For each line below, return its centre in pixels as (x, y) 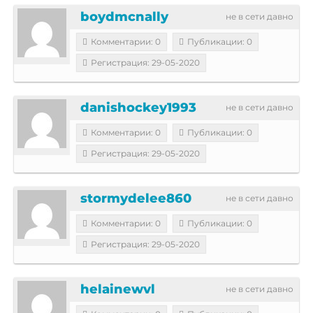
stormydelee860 (136, 198)
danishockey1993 (138, 107)
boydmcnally (124, 16)
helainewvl (118, 289)
